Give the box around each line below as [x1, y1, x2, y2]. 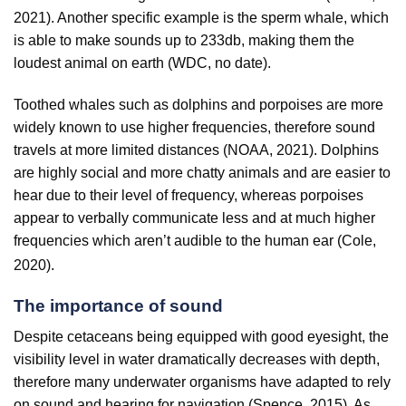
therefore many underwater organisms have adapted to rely [14, 374, 391, 391]
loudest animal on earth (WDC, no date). [14, 55, 271, 72]
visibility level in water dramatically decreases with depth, [14, 352, 380, 368]
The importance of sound [14, 295, 223, 315]
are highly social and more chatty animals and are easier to [14, 165, 391, 181]
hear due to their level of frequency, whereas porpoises [14, 188, 363, 204]
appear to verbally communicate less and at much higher [14, 210, 375, 227]
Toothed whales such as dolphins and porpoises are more [14, 97, 383, 113]
